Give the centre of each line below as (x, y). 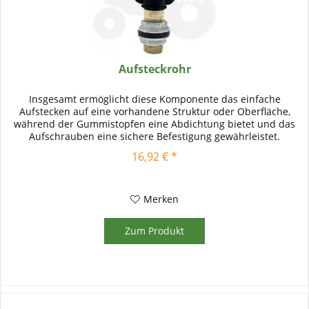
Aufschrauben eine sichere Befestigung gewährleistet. (155, 137)
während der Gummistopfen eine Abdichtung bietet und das (155, 124)
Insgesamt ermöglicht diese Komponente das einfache (154, 99)
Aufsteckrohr (154, 69)
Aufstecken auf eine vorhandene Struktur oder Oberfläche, (154, 112)
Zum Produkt (155, 231)
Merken (161, 199)
